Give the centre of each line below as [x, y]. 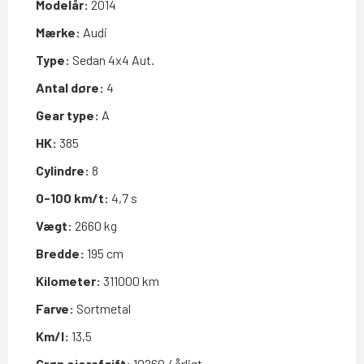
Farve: [55, 308]
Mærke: [58, 32]
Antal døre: [70, 87]
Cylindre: [63, 170]
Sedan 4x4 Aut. [112, 59]
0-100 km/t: [72, 197]
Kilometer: [68, 280]
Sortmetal [102, 308]
